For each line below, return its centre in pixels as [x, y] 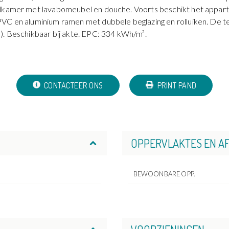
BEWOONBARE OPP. [164, 174]
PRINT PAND [177, 86]
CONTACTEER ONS [73, 86]
